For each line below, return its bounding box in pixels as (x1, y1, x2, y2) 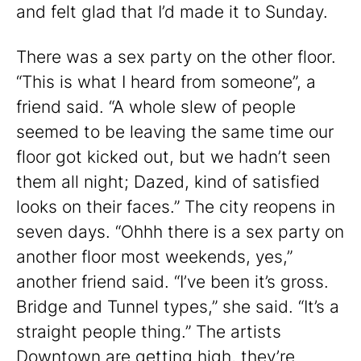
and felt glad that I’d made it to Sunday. (16, 2, 328, 23)
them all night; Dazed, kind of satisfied (16, 172, 320, 193)
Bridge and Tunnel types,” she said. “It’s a (16, 297, 339, 317)
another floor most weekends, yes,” (16, 247, 293, 268)
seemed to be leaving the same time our (16, 122, 334, 143)
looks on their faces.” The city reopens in (16, 197, 335, 218)
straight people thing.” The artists (16, 322, 281, 342)
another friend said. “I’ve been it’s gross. (16, 272, 329, 293)
